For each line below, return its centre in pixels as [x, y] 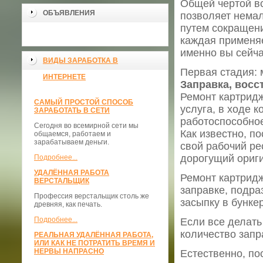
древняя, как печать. [68, 204]
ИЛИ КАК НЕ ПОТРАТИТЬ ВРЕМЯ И [95, 243]
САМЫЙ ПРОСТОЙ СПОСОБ [84, 102]
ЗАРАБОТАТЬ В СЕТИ [72, 110]
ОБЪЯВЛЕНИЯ [69, 13]
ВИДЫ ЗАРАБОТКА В [80, 60]
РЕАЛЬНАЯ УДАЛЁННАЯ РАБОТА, [94, 235]
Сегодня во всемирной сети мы [86, 126]
